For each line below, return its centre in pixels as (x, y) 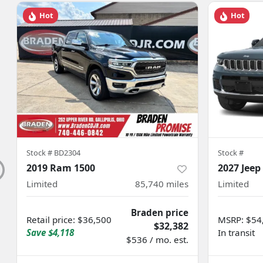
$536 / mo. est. (157, 240)
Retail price (50, 220)
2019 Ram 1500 (61, 168)
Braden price (160, 213)
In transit (236, 233)
